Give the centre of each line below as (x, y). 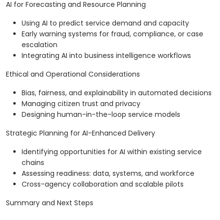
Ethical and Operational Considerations (73, 74)
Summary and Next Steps (50, 203)
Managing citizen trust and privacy (81, 104)
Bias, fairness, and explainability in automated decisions (117, 93)
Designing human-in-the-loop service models (101, 115)
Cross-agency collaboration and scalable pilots (103, 184)
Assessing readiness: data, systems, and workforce (108, 174)
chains (33, 163)
